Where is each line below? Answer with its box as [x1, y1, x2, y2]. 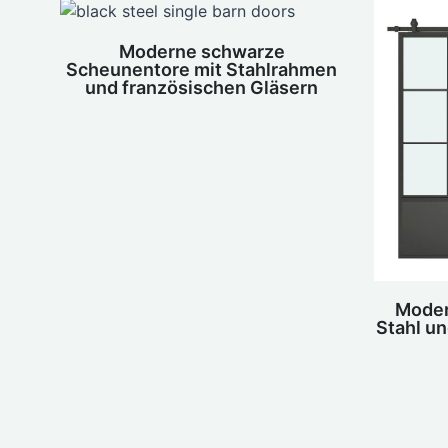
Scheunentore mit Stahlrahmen [66, 58, 338, 80]
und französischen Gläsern [85, 76, 319, 98]
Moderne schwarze [118, 40, 285, 62]
